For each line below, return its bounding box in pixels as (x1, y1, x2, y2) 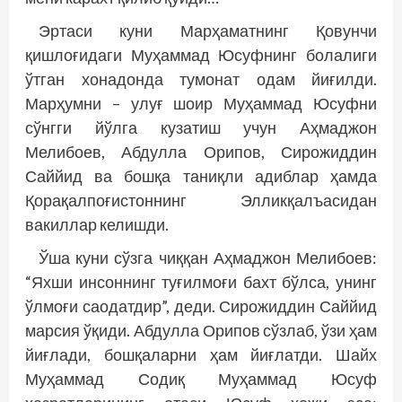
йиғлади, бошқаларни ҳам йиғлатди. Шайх (25, 345, 377, 365)
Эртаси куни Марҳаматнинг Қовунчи (39, 21, 377, 41)
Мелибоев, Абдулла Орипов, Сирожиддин (25, 142, 377, 162)
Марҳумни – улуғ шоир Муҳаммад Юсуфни (25, 93, 377, 114)
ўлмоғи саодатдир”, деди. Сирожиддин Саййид (25, 296, 377, 317)
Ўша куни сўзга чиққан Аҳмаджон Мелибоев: (39, 248, 377, 268)
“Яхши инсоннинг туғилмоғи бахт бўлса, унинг (25, 272, 377, 293)
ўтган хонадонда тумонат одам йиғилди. (25, 69, 377, 90)
